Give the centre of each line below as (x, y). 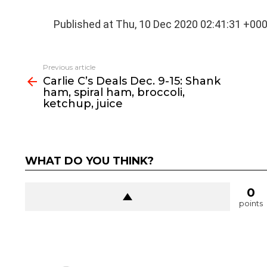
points (251, 204)
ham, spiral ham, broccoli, (114, 93)
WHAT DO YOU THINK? (89, 161)
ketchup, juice (83, 104)
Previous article (69, 67)
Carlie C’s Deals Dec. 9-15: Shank (131, 81)
